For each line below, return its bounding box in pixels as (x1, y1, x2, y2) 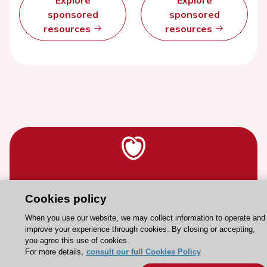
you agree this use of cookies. (24, 236, 129, 245)
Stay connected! (99, 179, 168, 191)
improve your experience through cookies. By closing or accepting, (24, 225, 255, 234)
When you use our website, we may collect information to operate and (24, 213, 265, 222)
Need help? (110, 213, 157, 225)
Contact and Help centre (79, 231, 188, 243)
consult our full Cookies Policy (86, 247, 201, 256)
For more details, (24, 247, 83, 256)
